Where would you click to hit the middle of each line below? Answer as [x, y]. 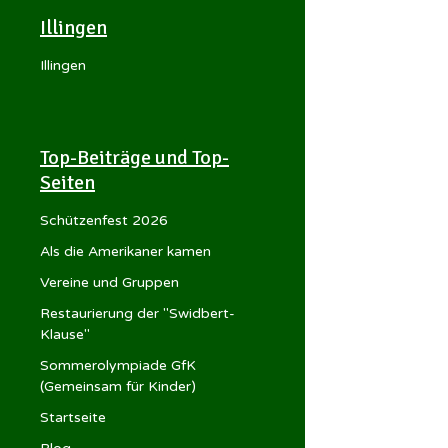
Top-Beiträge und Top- [134, 157]
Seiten [67, 182]
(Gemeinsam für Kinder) [118, 386]
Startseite [73, 417]
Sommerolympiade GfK [118, 365]
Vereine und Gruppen [109, 282]
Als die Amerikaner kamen [125, 251]
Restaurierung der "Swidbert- [137, 313]
